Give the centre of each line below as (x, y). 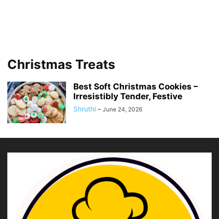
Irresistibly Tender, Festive (128, 96)
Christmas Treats (61, 64)
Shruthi (85, 109)
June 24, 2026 (122, 109)
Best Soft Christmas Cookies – (136, 87)
